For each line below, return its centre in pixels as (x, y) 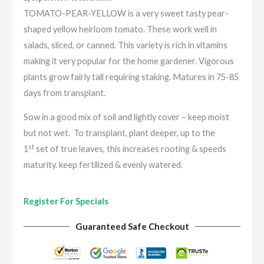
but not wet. (48, 133)
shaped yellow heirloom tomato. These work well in (120, 29)
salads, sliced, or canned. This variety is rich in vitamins (126, 45)
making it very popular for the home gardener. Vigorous (129, 61)
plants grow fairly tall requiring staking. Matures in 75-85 (131, 77)
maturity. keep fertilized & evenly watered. (103, 165)
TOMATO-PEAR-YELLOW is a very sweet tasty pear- (126, 13)
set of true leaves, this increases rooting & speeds (130, 149)
